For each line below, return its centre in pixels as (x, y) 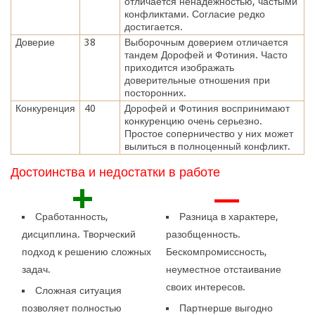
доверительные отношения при (197, 80)
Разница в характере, (229, 216)
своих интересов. (205, 287)
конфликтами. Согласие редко (194, 14)
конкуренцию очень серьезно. (193, 121)
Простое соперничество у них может (208, 133)
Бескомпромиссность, (216, 251)
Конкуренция (45, 108)
